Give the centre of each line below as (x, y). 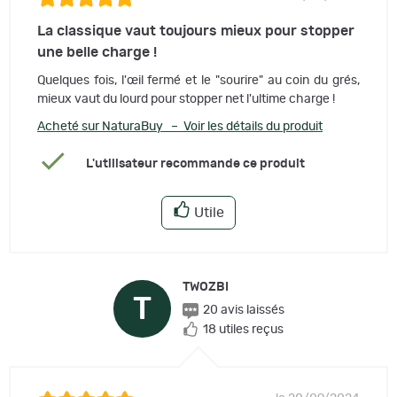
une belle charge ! (97, 53)
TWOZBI (205, 288)
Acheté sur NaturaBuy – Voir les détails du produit (180, 127)
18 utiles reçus (243, 329)
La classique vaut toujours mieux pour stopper (196, 31)
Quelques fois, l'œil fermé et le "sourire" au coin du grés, (198, 81)
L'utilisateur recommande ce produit (195, 163)
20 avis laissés (243, 311)
